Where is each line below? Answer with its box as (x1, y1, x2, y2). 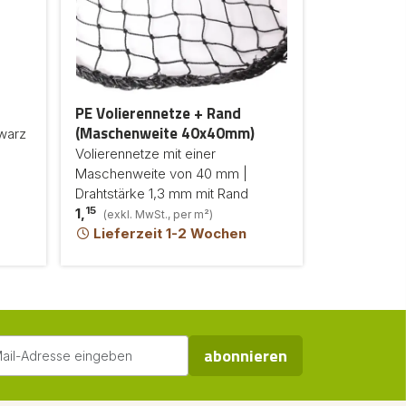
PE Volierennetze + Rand (75, 101, 241, 125)
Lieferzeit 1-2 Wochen (90, 225, 247, 242)
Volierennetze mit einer (75, 145, 216, 162)
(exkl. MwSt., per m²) (103, 208, 213, 221)
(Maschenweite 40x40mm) (75, 121, 255, 145)
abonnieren (204, 343, 287, 368)
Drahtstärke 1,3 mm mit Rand (75, 185, 248, 202)
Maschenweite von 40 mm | (75, 165, 247, 182)
